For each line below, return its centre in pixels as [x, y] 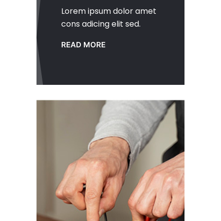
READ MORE [83, 45]
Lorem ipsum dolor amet [109, 11]
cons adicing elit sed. [101, 24]
